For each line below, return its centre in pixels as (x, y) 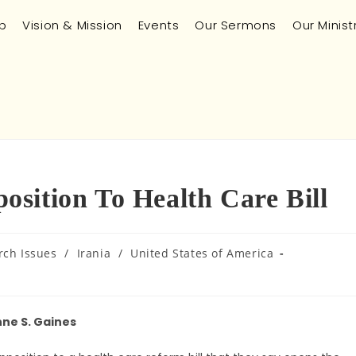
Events (159, 25)
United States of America (202, 253)
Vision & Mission (72, 25)
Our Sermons (236, 25)
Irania (94, 253)
